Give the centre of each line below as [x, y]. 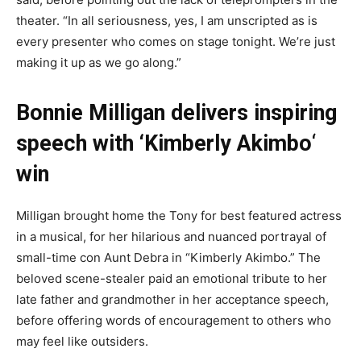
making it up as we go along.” [99, 62]
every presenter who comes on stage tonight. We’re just [176, 41]
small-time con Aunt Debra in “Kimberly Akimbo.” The [168, 257]
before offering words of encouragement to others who [174, 320]
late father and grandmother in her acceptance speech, [172, 299]
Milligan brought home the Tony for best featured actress [179, 215]
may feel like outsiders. [84, 341]
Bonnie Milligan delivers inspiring [176, 112]
